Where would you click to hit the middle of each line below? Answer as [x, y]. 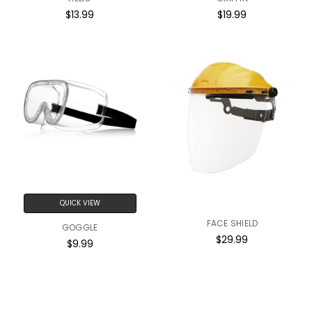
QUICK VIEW [80, 203]
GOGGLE [80, 228]
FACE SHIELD [232, 224]
